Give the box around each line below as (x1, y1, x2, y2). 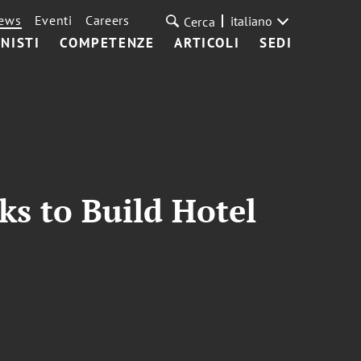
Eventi (34, 12, 73, 28)
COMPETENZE (60, 34, 155, 52)
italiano (230, 13, 272, 29)
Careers (85, 12, 130, 28)
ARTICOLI (174, 34, 240, 52)
